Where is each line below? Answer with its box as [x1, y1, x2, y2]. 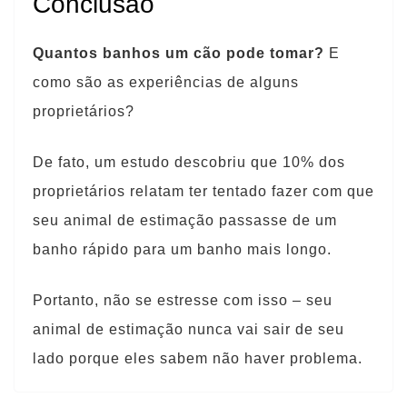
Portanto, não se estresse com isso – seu [33, 293, 333, 308]
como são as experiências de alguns [33, 74, 299, 90]
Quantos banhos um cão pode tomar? [33, 45, 324, 61]
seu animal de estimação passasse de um [33, 213, 337, 228]
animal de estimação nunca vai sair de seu [33, 322, 344, 337]
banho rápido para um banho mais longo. [33, 242, 332, 257]
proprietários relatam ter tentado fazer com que [33, 184, 374, 199]
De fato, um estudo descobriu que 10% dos [33, 154, 345, 170]
